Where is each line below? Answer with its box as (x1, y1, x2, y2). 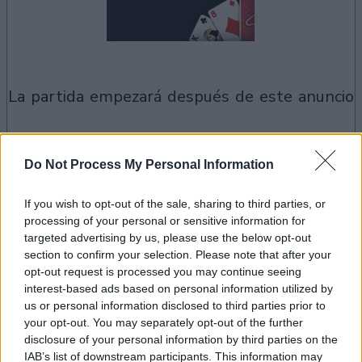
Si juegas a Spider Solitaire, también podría (6, 229, 275, 245)
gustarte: (6, 250, 65, 267)
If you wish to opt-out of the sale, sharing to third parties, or (24, 196, 326, 210)
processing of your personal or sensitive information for (24, 213, 305, 227)
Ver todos (280, 248, 356, 267)
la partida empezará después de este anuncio (17, 86, 354, 107)
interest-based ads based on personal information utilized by (24, 281, 333, 295)
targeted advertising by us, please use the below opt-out (24, 230, 311, 244)
